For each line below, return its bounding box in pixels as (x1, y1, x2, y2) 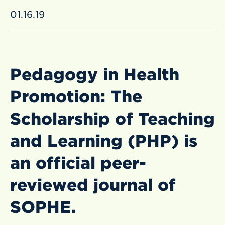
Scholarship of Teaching (10, 109, 215, 129)
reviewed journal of (10, 175, 176, 195)
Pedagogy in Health (10, 65, 179, 84)
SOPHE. (10, 197, 76, 217)
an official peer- (10, 153, 146, 173)
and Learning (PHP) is (10, 131, 197, 151)
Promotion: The (10, 87, 142, 106)
